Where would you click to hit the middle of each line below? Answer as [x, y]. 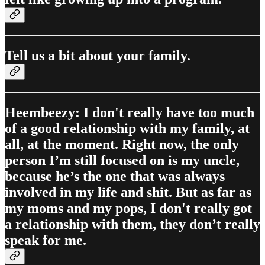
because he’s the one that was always [115, 176]
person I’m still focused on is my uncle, [122, 160]
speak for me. [46, 240]
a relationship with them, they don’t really [132, 224]
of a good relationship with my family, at [127, 128]
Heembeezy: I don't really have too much [130, 112]
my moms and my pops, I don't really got [128, 208]
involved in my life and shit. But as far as [128, 192]
